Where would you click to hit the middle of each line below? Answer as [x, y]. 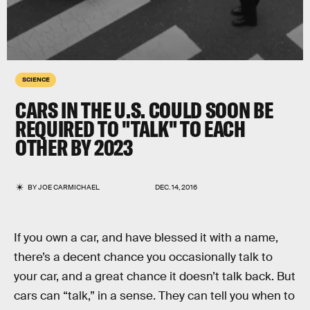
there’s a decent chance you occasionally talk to [143, 257]
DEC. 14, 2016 [176, 187]
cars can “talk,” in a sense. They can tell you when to [154, 296]
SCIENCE [36, 79]
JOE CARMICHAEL [69, 187]
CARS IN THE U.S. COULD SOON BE [144, 110]
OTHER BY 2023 [74, 147]
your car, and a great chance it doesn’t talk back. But [155, 276]
